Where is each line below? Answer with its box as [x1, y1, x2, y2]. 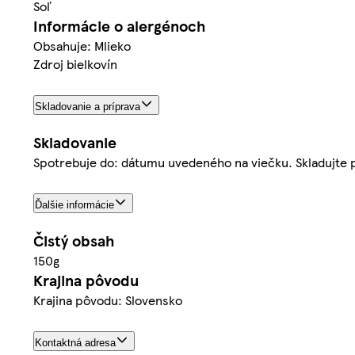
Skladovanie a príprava [35, 101, 140, 113]
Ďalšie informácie [35, 198, 114, 211]
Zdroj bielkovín [33, 55, 117, 74]
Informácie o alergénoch [33, 15, 205, 37]
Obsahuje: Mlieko [33, 36, 131, 55]
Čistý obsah [33, 229, 114, 251]
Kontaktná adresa [35, 336, 116, 349]
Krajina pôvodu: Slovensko [33, 290, 182, 309]
